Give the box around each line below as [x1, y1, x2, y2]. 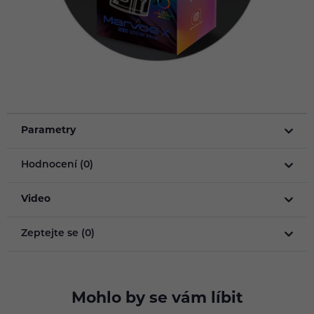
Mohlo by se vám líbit [71, 291, 243, 308]
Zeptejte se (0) [21, 228, 95, 240]
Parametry [21, 125, 76, 137]
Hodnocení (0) [21, 160, 93, 171]
